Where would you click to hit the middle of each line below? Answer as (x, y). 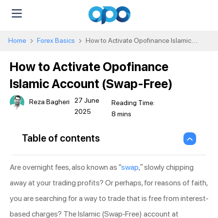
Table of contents (61, 138)
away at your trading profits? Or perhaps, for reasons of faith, (109, 182)
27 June (87, 100)
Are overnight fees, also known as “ (65, 167)
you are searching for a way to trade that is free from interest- (109, 198)
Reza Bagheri (49, 102)
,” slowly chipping (166, 167)
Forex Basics (56, 40)
